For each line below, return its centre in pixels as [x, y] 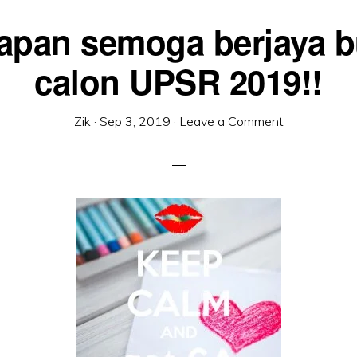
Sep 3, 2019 [135, 121]
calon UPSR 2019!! [178, 81]
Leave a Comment [231, 121]
